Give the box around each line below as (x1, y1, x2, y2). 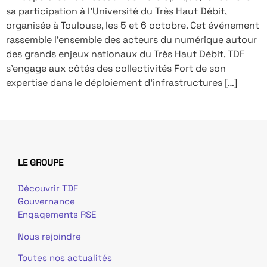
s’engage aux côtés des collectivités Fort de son (6, 62, 226, 75)
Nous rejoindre (18, 230, 81, 242)
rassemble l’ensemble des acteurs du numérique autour (6, 33, 257, 46)
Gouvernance (18, 195, 75, 207)
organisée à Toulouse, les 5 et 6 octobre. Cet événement (6, 19, 259, 32)
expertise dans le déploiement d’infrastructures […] (6, 76, 237, 89)
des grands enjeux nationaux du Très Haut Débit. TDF (6, 48, 245, 61)
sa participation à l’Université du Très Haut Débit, (6, 5, 226, 18)
